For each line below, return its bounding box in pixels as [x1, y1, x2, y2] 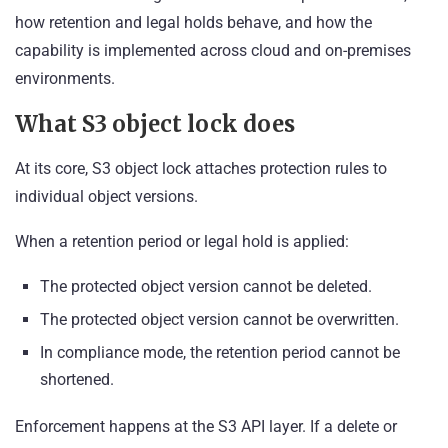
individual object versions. [15, 187, 198, 207]
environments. [15, 69, 115, 89]
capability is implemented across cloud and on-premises [15, 41, 411, 61]
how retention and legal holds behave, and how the [15, 13, 372, 33]
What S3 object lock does [15, 110, 295, 139]
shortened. [40, 370, 114, 390]
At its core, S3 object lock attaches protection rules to [15, 159, 387, 179]
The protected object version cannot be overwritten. [40, 310, 399, 330]
